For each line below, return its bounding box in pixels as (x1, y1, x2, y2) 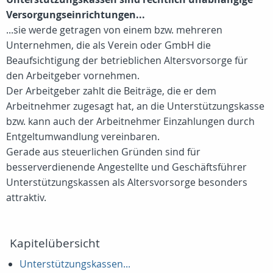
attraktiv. (6, 191, 46, 204)
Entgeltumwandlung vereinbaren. (6, 130, 160, 143)
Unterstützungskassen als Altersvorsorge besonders (6, 175, 247, 189)
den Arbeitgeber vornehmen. (6, 69, 140, 82)
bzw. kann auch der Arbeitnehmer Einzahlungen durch (6, 115, 255, 128)
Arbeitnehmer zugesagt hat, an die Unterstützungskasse (6, 99, 264, 113)
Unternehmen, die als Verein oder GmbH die (6, 38, 211, 52)
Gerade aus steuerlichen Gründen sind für (6, 145, 200, 158)
